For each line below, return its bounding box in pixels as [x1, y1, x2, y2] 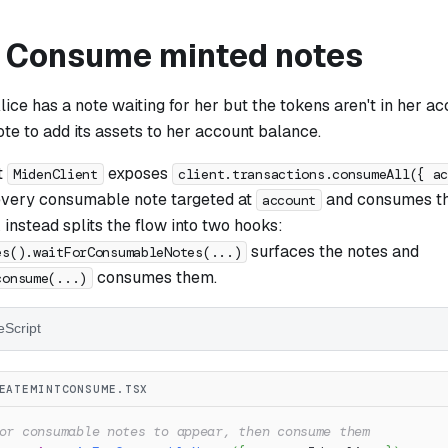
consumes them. [93, 266, 217, 288]
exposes [103, 162, 172, 184]
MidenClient [13, 164, 98, 183]
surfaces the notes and [247, 240, 420, 262]
